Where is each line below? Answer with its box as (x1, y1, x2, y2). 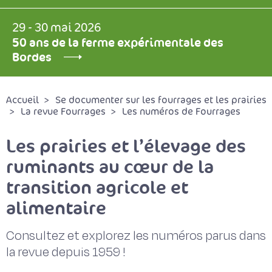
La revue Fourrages (21, 106, 106, 118)
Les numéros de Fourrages (122, 106, 240, 118)
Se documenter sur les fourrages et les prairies (55, 94, 267, 106)
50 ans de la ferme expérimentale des (12, 35, 223, 50)
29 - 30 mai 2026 (12, 21, 101, 35)
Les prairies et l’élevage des (6, 134, 246, 158)
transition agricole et (6, 175, 188, 199)
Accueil (6, 94, 39, 106)
